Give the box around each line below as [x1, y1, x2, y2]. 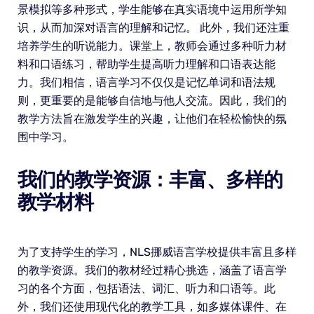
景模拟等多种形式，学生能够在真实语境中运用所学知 [17, 3, 287, 17]
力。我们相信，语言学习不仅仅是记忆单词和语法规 [17, 76, 275, 90]
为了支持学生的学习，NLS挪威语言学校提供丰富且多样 [17, 245, 296, 259]
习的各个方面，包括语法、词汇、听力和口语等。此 [17, 282, 275, 296]
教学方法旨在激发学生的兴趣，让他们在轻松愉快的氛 [17, 112, 287, 126]
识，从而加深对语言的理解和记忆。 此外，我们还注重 [17, 21, 289, 35]
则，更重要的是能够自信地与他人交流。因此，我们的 [17, 94, 287, 108]
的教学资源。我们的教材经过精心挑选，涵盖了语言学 [17, 264, 287, 278]
